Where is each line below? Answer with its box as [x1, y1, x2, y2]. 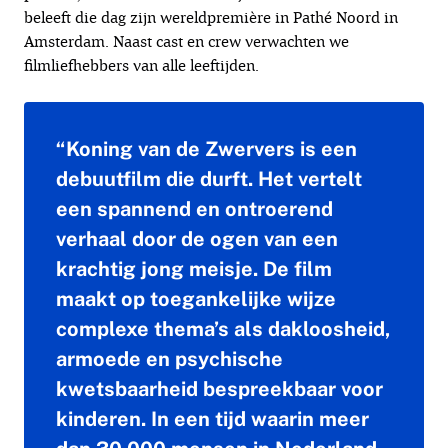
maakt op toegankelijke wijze [56, 287, 336, 312]
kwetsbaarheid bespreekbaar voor [56, 377, 383, 402]
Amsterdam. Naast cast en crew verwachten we [24, 31, 349, 53]
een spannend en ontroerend [56, 197, 333, 222]
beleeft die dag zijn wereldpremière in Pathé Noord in [24, 7, 398, 29]
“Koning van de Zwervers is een [56, 137, 357, 162]
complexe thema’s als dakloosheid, [56, 317, 391, 342]
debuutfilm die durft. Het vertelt [56, 167, 362, 192]
